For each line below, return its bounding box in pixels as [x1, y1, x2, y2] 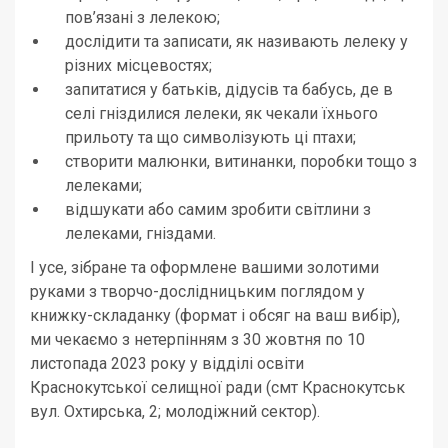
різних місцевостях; [65, 56, 212, 76]
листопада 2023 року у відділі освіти [30, 354, 304, 374]
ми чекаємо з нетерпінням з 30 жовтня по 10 [30, 330, 365, 350]
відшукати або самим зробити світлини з [65, 200, 371, 220]
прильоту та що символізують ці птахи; [65, 128, 356, 148]
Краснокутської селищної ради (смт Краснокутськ [30, 378, 405, 398]
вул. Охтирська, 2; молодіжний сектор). [30, 402, 320, 422]
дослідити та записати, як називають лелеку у [65, 32, 408, 52]
